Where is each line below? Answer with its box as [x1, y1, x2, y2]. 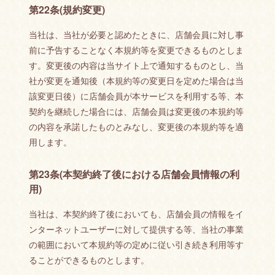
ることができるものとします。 [28, 254, 149, 266]
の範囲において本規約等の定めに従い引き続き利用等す [28, 238, 244, 250]
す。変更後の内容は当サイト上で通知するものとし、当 [28, 59, 244, 71]
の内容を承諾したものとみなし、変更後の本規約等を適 [28, 120, 244, 133]
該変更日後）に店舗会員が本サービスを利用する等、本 [28, 90, 244, 102]
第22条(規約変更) [28, 2, 105, 17]
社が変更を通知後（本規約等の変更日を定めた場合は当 [28, 74, 244, 87]
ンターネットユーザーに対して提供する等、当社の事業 [28, 223, 244, 235]
